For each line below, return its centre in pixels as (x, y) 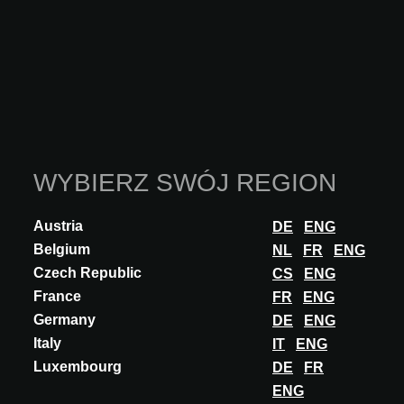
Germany (64, 320)
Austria (58, 226)
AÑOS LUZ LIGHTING (74, 388)
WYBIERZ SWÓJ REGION (185, 183)
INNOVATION (51, 359)
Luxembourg (78, 367)
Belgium (62, 250)
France (57, 297)
